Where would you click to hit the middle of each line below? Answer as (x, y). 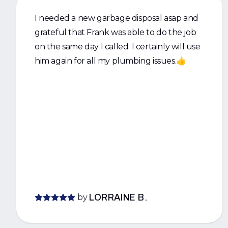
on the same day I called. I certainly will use (118, 47)
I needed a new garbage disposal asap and (117, 18)
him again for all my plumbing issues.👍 (110, 61)
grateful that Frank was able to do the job (116, 32)
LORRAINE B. (119, 197)
